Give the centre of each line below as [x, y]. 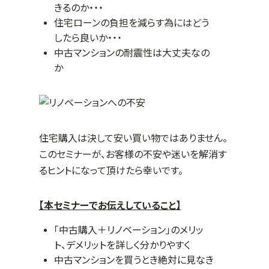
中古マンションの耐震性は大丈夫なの [132, 53]
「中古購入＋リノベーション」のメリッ [129, 230]
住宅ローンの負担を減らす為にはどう [131, 23]
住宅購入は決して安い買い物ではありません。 [133, 138]
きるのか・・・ [79, 8]
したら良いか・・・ [88, 38]
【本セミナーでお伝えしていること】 [110, 205]
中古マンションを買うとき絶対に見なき [134, 260]
